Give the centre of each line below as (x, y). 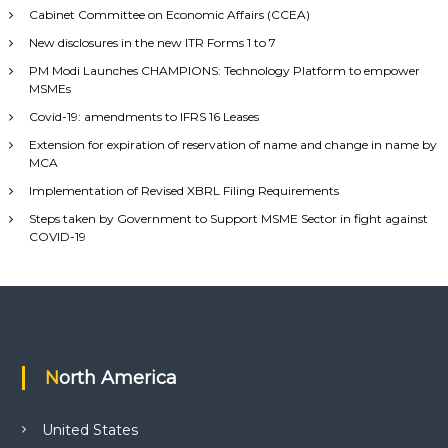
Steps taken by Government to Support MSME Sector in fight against (228, 218)
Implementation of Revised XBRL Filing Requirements (183, 190)
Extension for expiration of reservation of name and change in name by (232, 144)
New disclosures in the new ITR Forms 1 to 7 (152, 42)
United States (89, 429)
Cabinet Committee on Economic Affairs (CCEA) (169, 14)
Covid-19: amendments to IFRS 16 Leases (143, 116)
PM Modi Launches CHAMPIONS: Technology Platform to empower (224, 70)
